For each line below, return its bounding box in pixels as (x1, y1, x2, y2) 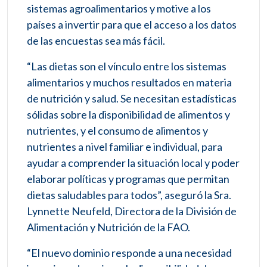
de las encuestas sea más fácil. (27, 34, 165, 48)
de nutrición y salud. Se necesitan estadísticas (27, 92, 237, 105)
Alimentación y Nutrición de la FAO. (27, 221, 190, 234)
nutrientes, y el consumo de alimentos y (27, 124, 208, 138)
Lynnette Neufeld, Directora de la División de (27, 204, 237, 218)
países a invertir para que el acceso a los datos (27, 18, 237, 32)
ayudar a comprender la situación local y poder (27, 156, 240, 170)
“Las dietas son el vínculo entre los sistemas (27, 60, 226, 73)
